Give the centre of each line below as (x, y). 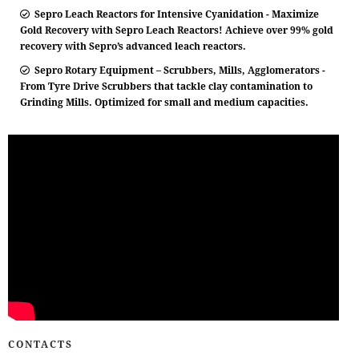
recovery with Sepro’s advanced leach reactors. (133, 46)
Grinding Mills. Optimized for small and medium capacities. (164, 103)
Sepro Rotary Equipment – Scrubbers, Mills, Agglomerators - (177, 71)
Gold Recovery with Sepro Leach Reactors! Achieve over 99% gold (177, 30)
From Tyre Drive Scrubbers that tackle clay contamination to (166, 87)
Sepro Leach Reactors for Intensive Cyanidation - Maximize (174, 14)
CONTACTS (40, 345)
